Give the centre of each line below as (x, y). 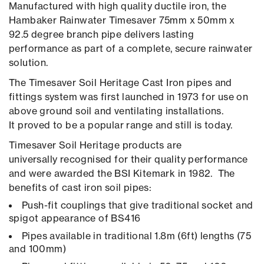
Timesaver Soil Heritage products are (95, 145)
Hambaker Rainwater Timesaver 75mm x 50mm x (122, 20)
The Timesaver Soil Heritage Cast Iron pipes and (121, 83)
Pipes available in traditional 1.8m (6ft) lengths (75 (137, 236)
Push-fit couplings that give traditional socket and (138, 205)
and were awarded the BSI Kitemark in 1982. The (122, 174)
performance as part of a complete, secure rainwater (131, 49)
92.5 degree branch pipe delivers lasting (101, 34)
